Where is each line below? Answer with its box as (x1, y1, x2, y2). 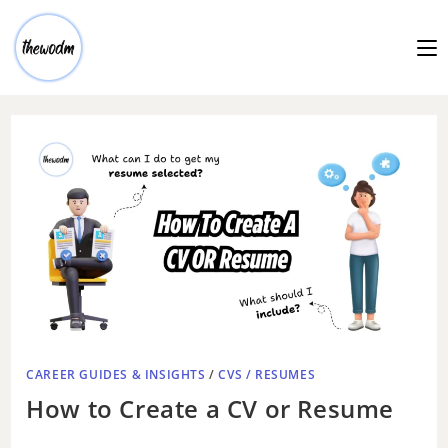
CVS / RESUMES (218, 365, 316, 383)
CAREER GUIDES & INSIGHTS (26, 365, 206, 383)
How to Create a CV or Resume (26, 391, 395, 425)
